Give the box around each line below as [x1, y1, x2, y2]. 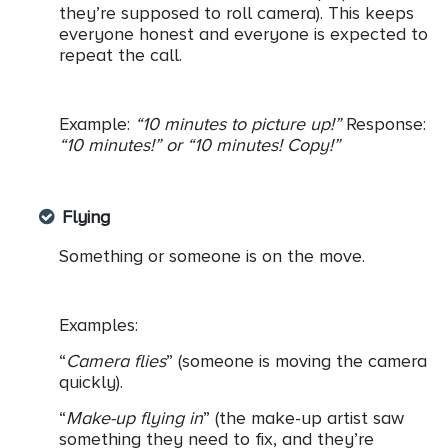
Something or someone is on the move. [59, 245, 365, 266]
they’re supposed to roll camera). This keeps [59, 2, 414, 23]
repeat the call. [59, 44, 182, 65]
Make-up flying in [66, 407, 203, 428]
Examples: [59, 314, 138, 335]
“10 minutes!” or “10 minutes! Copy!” [59, 134, 340, 155]
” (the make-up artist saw [203, 407, 404, 428]
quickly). [59, 371, 123, 392]
